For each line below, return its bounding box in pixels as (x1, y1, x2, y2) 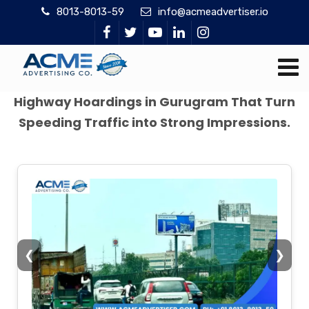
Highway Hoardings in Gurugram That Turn (14, 93, 295, 110)
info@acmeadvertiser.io (157, 6, 268, 18)
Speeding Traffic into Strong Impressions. (19, 114, 290, 131)
